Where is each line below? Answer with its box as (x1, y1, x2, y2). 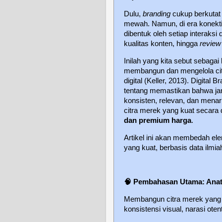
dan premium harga (124, 116, 191, 124)
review (200, 39, 221, 48)
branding (143, 9, 170, 18)
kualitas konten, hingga (124, 39, 200, 48)
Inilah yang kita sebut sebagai (124, 56, 221, 65)
